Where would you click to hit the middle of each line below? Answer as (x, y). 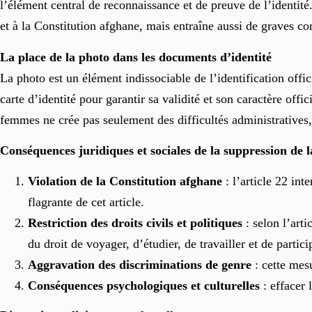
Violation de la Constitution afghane (125, 181)
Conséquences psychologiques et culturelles (144, 286)
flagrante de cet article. (86, 202)
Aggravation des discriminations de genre (140, 265)
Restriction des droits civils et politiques (135, 223)
